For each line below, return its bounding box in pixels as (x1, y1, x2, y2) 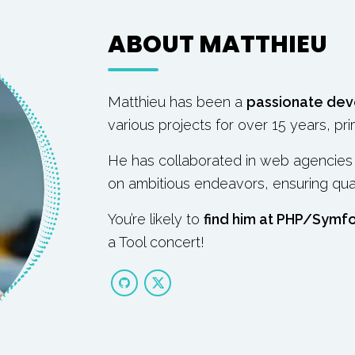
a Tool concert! (108, 234, 204, 250)
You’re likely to (108, 211, 204, 227)
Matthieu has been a (108, 94, 246, 110)
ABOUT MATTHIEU (108, 28, 327, 61)
